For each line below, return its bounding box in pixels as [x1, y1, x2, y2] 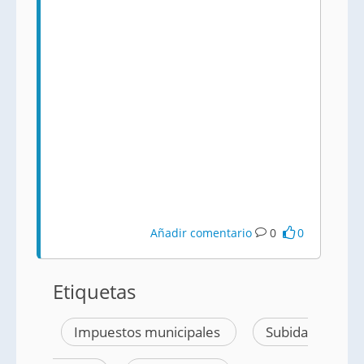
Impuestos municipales [74, 323, 223, 341]
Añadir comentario [150, 225, 253, 240]
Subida [266, 323, 308, 341]
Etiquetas [53, 278, 136, 305]
